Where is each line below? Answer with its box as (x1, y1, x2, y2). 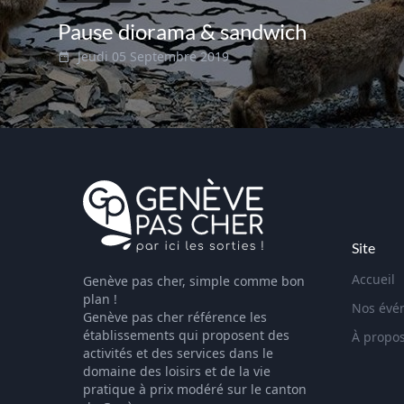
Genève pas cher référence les (83, 308, 267, 326)
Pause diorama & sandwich (58, 17, 307, 44)
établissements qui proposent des (83, 326, 289, 344)
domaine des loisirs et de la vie (83, 363, 271, 380)
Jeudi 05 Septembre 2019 (78, 47, 229, 65)
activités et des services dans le (83, 344, 273, 362)
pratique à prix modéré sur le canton (83, 381, 307, 398)
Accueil (352, 270, 395, 288)
